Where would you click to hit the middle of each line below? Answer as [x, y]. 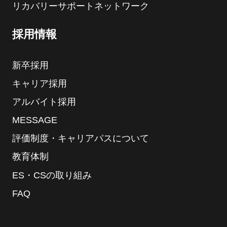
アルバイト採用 [44, 102]
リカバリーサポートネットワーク [80, 6]
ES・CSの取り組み [52, 175]
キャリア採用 [39, 83]
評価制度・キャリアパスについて [80, 139]
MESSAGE [34, 120]
